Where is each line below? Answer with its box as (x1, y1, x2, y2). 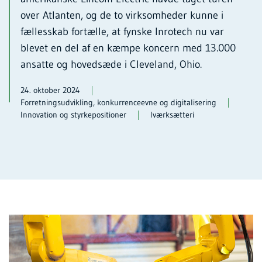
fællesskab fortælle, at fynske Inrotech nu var (20, 25, 224, 38)
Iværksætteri (150, 109, 194, 120)
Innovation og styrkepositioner (20, 109, 126, 120)
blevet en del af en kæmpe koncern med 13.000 (20, 41, 236, 54)
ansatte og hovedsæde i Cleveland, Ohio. (20, 57, 202, 71)
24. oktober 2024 (20, 84, 80, 95)
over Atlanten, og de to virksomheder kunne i (20, 8, 223, 22)
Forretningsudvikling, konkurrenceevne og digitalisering (20, 96, 216, 108)
